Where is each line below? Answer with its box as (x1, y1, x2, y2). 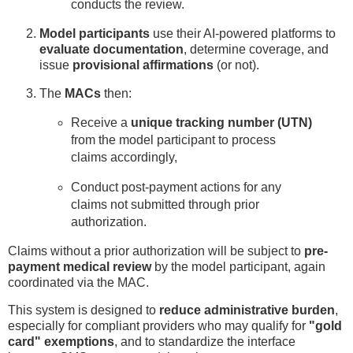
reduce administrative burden (159, 303, 335, 318)
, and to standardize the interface (114, 335, 295, 349)
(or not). (214, 58, 259, 72)
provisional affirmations (72, 58, 214, 72)
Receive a (70, 115, 131, 129)
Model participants (39, 27, 150, 41)
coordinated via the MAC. (8, 275, 149, 289)
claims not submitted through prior (70, 197, 259, 211)
